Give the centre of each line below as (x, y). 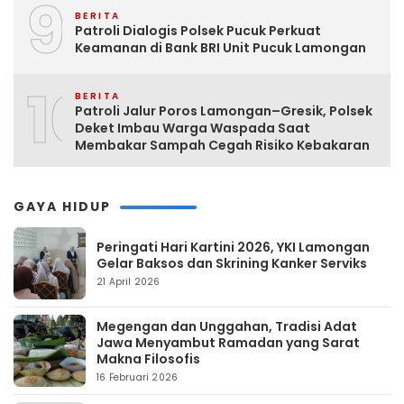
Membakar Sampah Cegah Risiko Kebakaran (222, 146)
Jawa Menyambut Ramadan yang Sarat (228, 343)
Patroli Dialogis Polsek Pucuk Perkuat (198, 30)
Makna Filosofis (148, 359)
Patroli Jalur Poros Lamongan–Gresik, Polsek (224, 111)
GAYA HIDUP (62, 207)
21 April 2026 (129, 282)
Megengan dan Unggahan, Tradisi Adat (227, 327)
